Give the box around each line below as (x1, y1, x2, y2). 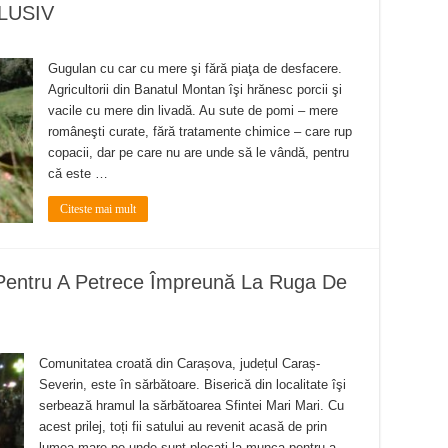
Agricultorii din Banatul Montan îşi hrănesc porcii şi (48, 82, 342, 98)
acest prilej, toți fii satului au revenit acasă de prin (39, 418, 327, 434)
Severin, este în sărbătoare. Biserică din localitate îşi (39, 376, 346, 392)
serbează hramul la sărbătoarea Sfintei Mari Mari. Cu (39, 397, 344, 413)
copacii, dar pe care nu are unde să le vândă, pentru (48, 145, 349, 161)
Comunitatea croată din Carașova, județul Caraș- (39, 355, 320, 371)
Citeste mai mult (60, 202, 136, 217)
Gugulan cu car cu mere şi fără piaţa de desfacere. (48, 61, 342, 77)
